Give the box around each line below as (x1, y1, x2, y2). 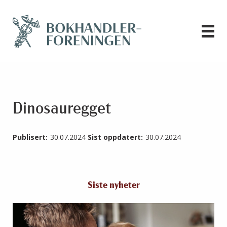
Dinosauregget (13, 101, 111, 118)
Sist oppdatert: (88, 132, 143, 142)
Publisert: (13, 132, 48, 142)
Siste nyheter (87, 181, 140, 191)
